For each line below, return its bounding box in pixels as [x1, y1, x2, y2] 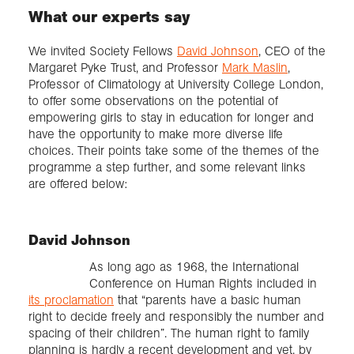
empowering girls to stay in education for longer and [28, 110, 314, 126]
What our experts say [28, 7, 190, 27]
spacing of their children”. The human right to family [28, 325, 309, 341]
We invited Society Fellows [28, 43, 177, 59]
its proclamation [28, 292, 114, 307]
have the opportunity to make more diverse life [28, 126, 283, 142]
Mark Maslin [222, 60, 288, 76]
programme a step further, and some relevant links [28, 160, 306, 175]
